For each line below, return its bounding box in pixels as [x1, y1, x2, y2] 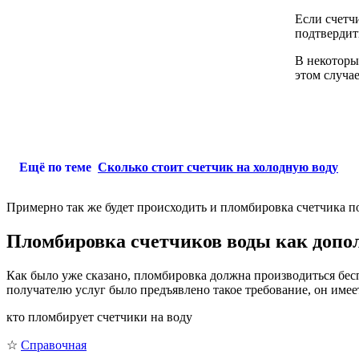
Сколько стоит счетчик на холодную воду [98, 160, 338, 175]
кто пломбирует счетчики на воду [6, 310, 192, 325]
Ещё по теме [19, 160, 91, 175]
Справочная [21, 338, 87, 353]
